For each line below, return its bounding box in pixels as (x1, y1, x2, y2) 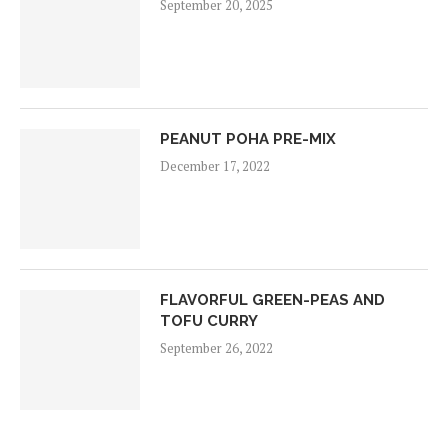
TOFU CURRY (160, 311, 258, 330)
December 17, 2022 (160, 156, 270, 175)
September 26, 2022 (160, 338, 273, 357)
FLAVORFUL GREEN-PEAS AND (160, 290, 385, 309)
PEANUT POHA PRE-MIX (160, 129, 336, 148)
